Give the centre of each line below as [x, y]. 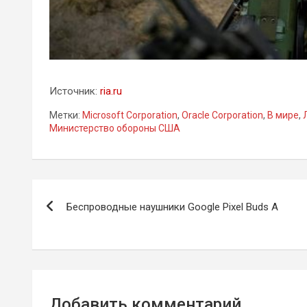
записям [75, 248]
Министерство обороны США [115, 128]
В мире [283, 115]
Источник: [75, 91]
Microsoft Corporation [130, 115]
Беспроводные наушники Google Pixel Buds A [172, 207]
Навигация [87, 192]
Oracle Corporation [222, 115]
